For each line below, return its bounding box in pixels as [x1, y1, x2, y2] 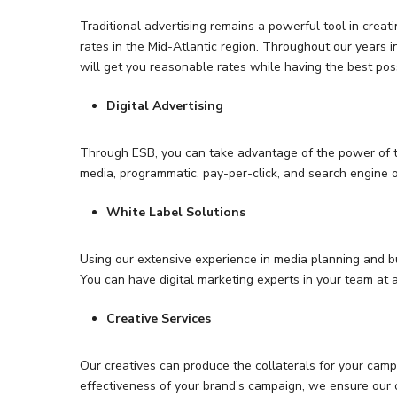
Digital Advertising [106, 97, 224, 114]
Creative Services [106, 310, 212, 327]
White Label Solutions [106, 204, 246, 221]
